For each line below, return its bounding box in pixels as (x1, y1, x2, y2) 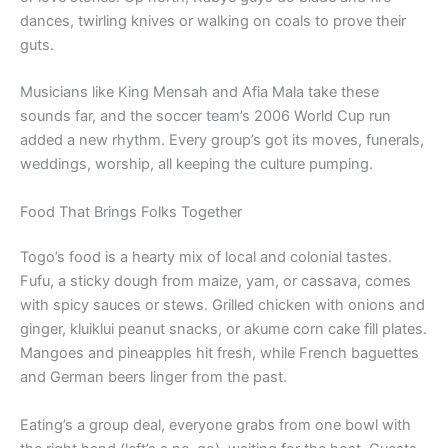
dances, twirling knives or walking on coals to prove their (20, 11, 406, 30)
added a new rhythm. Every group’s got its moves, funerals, (20, 131, 424, 150)
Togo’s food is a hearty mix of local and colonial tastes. (20, 248, 392, 267)
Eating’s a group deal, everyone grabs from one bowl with (20, 415, 411, 434)
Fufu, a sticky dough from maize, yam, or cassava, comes (20, 272, 411, 291)
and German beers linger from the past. (20, 368, 287, 387)
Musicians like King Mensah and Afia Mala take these (20, 83, 379, 102)
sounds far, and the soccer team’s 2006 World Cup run (20, 107, 391, 126)
